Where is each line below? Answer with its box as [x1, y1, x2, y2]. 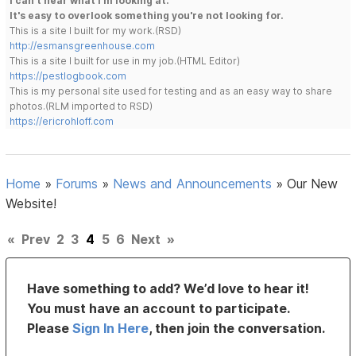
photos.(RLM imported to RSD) [10, 100, 153, 113]
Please [27, 320, 73, 337]
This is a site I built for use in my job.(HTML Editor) [10, 55, 241, 68]
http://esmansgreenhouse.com [10, 40, 156, 52]
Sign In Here [72, 320, 149, 337]
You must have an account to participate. [27, 300, 290, 317]
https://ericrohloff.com [10, 115, 114, 128]
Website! [6, 195, 57, 212]
